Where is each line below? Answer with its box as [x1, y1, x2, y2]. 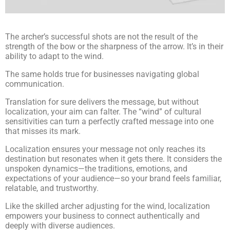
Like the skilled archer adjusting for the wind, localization [5, 201, 210, 212]
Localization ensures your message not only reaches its [5, 144, 205, 155]
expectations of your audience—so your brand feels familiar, [5, 174, 221, 184]
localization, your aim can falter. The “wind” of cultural [5, 107, 201, 117]
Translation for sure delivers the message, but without [5, 97, 199, 107]
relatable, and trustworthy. [5, 183, 101, 194]
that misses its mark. [5, 126, 81, 137]
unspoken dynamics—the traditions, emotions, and [5, 164, 187, 174]
